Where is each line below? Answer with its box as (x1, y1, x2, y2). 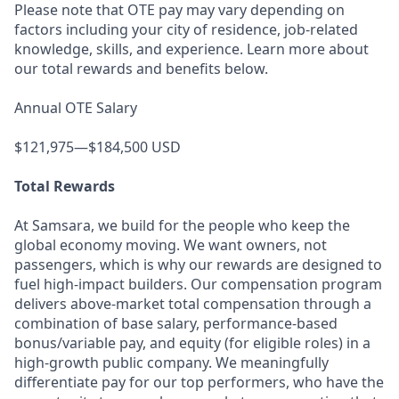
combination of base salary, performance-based (14, 313, 338, 333)
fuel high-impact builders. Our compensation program (14, 274, 382, 294)
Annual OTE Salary (14, 98, 137, 118)
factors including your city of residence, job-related (14, 20, 358, 39)
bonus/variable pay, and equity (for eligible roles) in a (14, 333, 370, 353)
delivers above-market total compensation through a (14, 294, 371, 313)
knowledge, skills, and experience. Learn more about (14, 39, 369, 59)
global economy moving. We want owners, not (14, 235, 327, 255)
